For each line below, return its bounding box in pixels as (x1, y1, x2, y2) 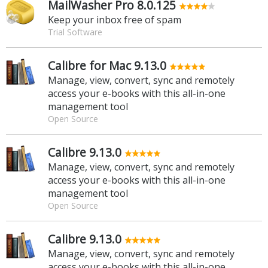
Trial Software (48, 26, 102, 38)
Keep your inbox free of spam (48, 13, 181, 26)
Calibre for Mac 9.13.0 (48, 57, 166, 74)
